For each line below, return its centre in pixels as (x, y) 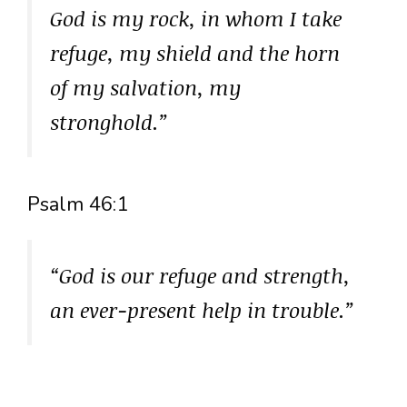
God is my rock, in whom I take (196, 18)
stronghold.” (109, 121)
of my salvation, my (145, 87)
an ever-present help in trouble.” (202, 309)
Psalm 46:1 (78, 204)
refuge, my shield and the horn (195, 52)
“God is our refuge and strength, (200, 275)
